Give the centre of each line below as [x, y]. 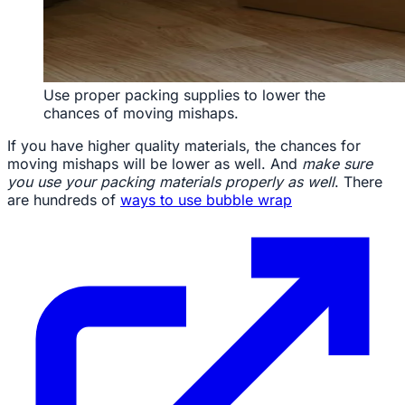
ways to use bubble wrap [206, 199]
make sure [337, 163]
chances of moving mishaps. [141, 113]
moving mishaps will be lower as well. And [155, 163]
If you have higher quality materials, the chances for [184, 145]
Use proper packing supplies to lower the [184, 94]
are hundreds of [64, 199]
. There [358, 181]
